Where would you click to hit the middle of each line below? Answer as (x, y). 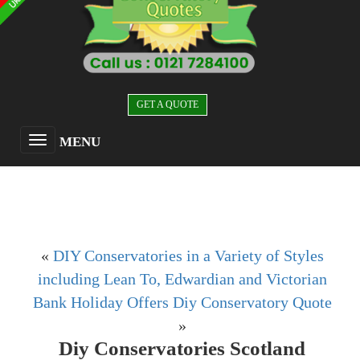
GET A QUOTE (168, 105)
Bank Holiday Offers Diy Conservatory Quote (182, 303)
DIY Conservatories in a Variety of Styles (188, 256)
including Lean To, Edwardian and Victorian (182, 279)
